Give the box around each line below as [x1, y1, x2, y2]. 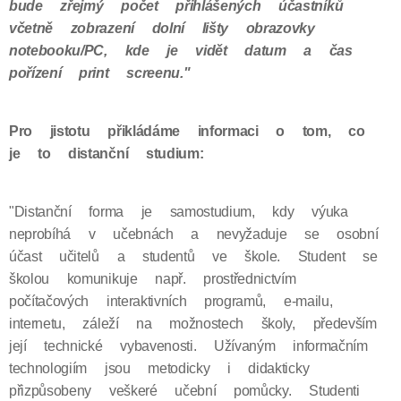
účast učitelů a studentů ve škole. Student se [9, 248, 378, 265]
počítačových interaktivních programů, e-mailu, [9, 293, 333, 310]
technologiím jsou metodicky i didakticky [9, 360, 310, 377]
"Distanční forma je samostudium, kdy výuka [9, 203, 348, 220]
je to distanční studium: [9, 145, 204, 162]
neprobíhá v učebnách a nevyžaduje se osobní [9, 226, 379, 243]
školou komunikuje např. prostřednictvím [9, 270, 296, 287]
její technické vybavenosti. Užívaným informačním [9, 337, 368, 354]
